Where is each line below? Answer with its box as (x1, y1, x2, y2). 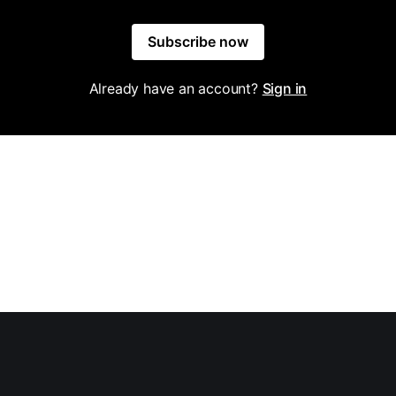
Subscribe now (148, 32, 248, 50)
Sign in (262, 79, 308, 97)
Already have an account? (88, 79, 263, 97)
